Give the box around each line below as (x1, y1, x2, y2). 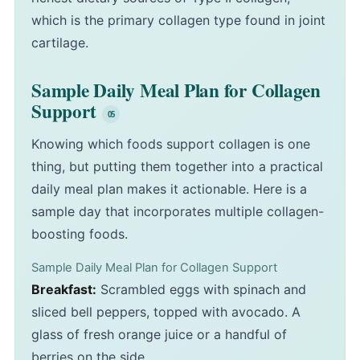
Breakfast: (31, 281, 96, 298)
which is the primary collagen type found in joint (31, 12, 325, 29)
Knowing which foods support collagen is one (31, 136, 310, 153)
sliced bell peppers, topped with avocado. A (31, 304, 301, 321)
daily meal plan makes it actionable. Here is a (31, 181, 307, 198)
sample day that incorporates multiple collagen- (31, 203, 324, 220)
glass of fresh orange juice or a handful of (31, 326, 287, 343)
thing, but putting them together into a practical (31, 158, 323, 175)
